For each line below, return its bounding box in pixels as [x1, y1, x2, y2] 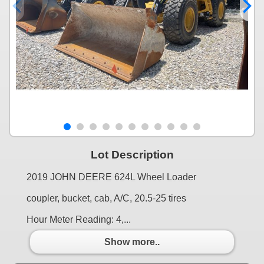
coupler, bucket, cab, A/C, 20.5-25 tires [27, 193, 186, 204]
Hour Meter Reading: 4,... [27, 214, 131, 225]
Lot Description [90, 148, 174, 161]
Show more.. [104, 236, 160, 247]
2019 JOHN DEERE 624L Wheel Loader [27, 172, 196, 183]
